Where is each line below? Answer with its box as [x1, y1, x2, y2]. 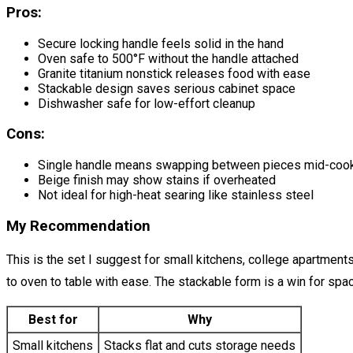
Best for [28, 312, 78, 328]
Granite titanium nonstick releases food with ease [38, 65, 310, 81]
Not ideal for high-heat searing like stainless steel [38, 187, 314, 203]
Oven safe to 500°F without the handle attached [38, 50, 299, 66]
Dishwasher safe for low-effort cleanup [38, 95, 255, 111]
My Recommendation [6, 217, 150, 235]
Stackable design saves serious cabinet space [38, 80, 295, 96]
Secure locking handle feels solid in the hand [38, 35, 284, 51]
